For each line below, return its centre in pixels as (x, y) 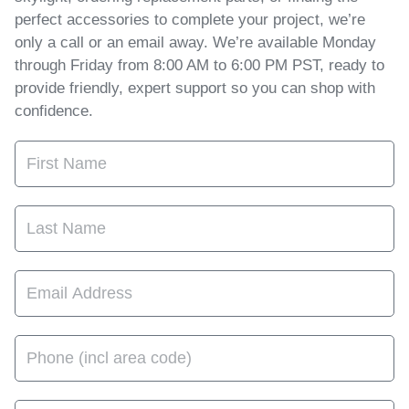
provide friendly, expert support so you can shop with (195, 88)
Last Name (52, 215)
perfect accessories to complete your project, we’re (190, 20)
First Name (52, 151)
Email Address (64, 280)
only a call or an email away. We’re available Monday (195, 42)
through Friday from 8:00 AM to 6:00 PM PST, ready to (199, 65)
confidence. (54, 111)
